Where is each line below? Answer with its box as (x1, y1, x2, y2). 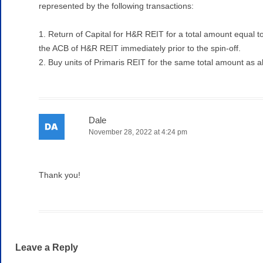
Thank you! (39, 170, 80, 180)
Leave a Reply (15, 242, 78, 252)
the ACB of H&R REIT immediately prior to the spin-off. (39, 43, 241, 53)
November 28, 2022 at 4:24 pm (89, 127, 187, 136)
